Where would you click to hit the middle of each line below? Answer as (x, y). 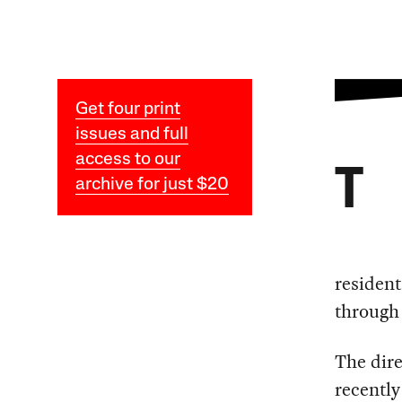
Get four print (127, 109)
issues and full (131, 134)
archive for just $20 (152, 184)
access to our (127, 159)
